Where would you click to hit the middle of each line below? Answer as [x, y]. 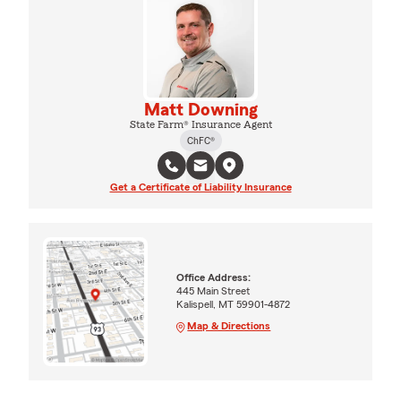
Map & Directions [229, 325]
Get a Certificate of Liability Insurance [200, 187]
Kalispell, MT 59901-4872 [234, 304]
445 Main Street [213, 290]
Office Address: [214, 277]
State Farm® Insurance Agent [200, 124]
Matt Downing [200, 110]
